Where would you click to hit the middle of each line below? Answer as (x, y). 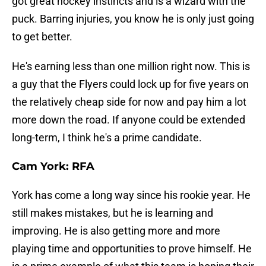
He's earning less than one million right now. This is (131, 66)
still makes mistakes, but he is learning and (113, 213)
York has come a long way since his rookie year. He (131, 195)
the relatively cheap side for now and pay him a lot (129, 102)
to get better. (42, 37)
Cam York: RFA (53, 167)
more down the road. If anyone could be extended (129, 120)
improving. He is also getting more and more (116, 231)
